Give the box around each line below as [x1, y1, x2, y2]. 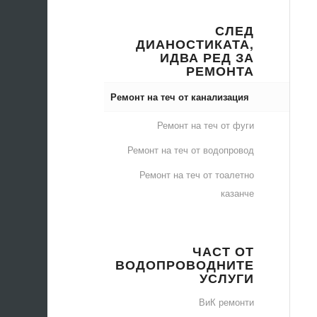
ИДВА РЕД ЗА [159, 48, 254, 66]
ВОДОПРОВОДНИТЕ [115, 255, 254, 273]
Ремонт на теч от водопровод [127, 143, 254, 156]
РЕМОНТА [185, 62, 254, 79]
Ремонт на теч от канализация [110, 90, 249, 103]
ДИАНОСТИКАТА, [135, 35, 254, 52]
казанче [220, 186, 254, 200]
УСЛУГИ [199, 269, 254, 287]
